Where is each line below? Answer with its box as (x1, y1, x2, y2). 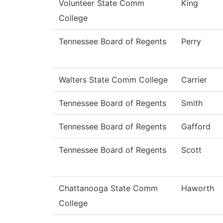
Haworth (181, 183, 214, 194)
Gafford (181, 121, 211, 132)
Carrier (181, 75, 207, 85)
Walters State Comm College (59, 75, 168, 85)
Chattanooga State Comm (59, 183, 158, 194)
